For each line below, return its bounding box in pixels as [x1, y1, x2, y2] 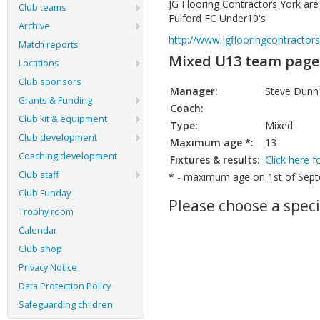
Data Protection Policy [19, 280, 111, 292]
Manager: [170, 84, 219, 98]
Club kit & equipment [19, 113, 107, 125]
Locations [19, 57, 59, 69]
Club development [19, 131, 97, 144]
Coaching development [19, 150, 117, 162]
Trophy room [19, 206, 74, 218]
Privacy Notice [19, 261, 77, 274]
